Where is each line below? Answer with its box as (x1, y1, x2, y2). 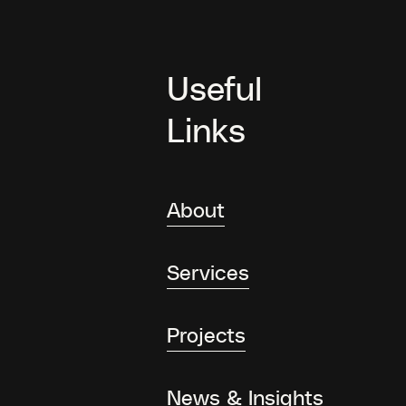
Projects (167, 320, 246, 348)
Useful (167, 64, 263, 110)
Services (167, 257, 250, 285)
